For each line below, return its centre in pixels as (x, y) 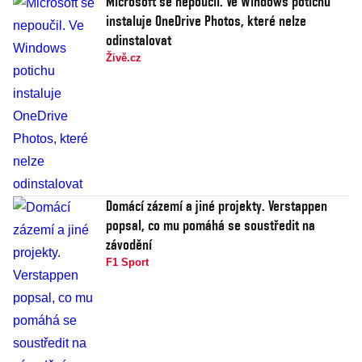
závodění (129, 245)
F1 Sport (127, 263)
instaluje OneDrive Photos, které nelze (206, 21)
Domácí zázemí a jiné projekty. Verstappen (217, 206)
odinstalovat (139, 40)
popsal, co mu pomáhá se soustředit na (210, 225)
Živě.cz (124, 58)
